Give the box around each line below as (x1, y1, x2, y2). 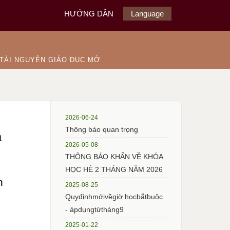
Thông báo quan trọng (65, 125, 139, 133)
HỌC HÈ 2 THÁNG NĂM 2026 (65, 165, 163, 174)
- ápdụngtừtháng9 (65, 205, 124, 214)
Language (130, 9, 164, 18)
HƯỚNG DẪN (64, 9, 113, 18)
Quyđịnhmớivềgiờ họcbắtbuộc (65, 192, 163, 201)
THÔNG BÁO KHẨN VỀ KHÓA (65, 152, 163, 161)
